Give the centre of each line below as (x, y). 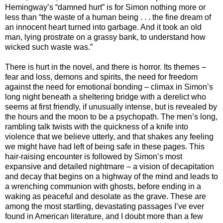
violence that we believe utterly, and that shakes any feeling (109, 136)
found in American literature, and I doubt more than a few (104, 216)
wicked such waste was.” (49, 47)
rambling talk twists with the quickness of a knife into (97, 126)
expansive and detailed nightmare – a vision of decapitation (110, 166)
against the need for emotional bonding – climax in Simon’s (109, 87)
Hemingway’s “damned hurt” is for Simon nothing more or (105, 7)
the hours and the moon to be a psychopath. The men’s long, (111, 116)
